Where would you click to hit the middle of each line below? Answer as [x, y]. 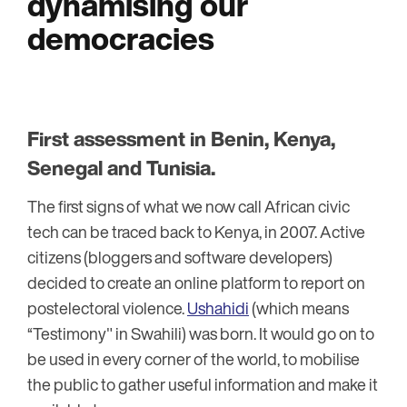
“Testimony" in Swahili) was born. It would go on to [201, 334]
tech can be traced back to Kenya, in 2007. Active [196, 232]
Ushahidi [218, 308]
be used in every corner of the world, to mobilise [194, 359]
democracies [121, 39]
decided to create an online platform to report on [196, 283]
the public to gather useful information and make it [203, 385]
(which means [299, 308]
